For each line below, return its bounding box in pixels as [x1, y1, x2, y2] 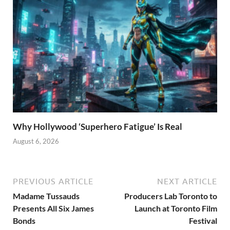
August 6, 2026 [13, 137, 59, 146]
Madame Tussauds [13, 191, 80, 201]
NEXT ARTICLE [157, 177, 217, 186]
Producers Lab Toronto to [124, 191, 217, 201]
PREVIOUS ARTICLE [13, 177, 93, 186]
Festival [189, 216, 217, 226]
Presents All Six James [13, 203, 94, 214]
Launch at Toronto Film [135, 203, 217, 214]
